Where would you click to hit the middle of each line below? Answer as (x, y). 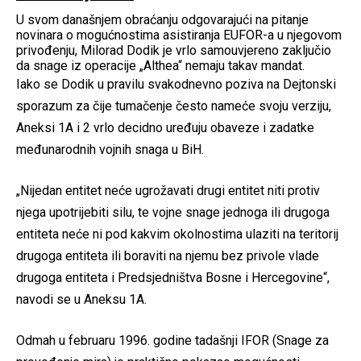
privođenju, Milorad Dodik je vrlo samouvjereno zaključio (174, 51)
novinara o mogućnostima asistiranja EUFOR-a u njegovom (179, 35)
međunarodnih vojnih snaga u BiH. (110, 150)
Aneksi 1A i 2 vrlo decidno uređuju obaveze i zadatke (165, 128)
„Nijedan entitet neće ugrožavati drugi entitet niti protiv (168, 191)
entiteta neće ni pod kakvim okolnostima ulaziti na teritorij (177, 234)
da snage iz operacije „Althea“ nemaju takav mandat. (160, 66)
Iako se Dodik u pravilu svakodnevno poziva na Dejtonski (176, 85)
